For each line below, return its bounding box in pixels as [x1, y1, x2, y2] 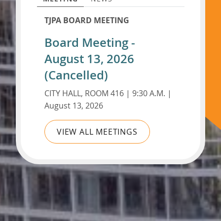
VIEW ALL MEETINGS [57, 126, 138, 137]
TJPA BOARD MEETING [44, 15, 129, 26]
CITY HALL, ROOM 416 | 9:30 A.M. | [44, 88, 172, 99]
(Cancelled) [44, 67, 108, 83]
